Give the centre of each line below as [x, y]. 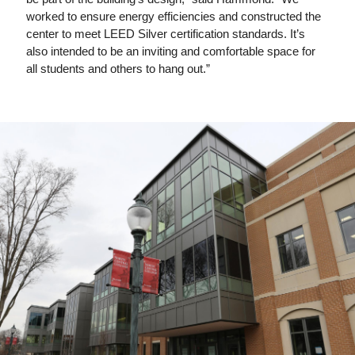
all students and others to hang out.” [118, 68]
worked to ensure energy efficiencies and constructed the [174, 16]
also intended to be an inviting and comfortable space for [171, 51]
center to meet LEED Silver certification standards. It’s [166, 33]
